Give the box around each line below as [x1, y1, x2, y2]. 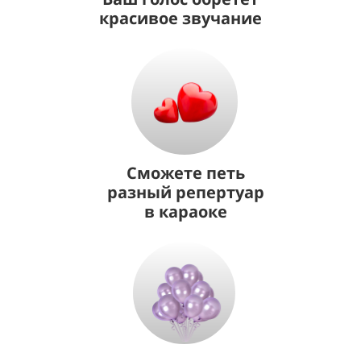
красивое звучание [98, 6, 262, 29]
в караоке [143, 200, 227, 222]
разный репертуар [106, 180, 264, 203]
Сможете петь [126, 161, 245, 184]
